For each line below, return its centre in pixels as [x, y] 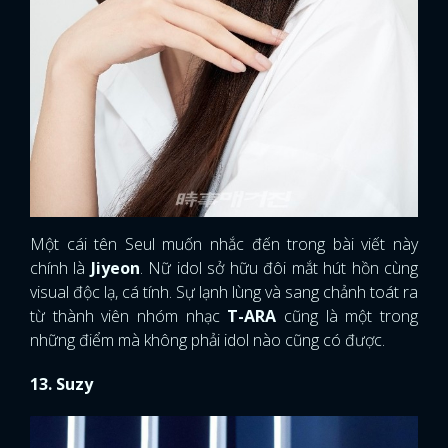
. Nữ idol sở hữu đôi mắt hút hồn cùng [279, 268]
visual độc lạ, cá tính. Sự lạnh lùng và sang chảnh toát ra [224, 292]
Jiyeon [112, 268]
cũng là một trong [351, 316]
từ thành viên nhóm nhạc [129, 316]
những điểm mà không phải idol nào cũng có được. [207, 340]
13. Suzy [61, 384]
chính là [58, 268]
